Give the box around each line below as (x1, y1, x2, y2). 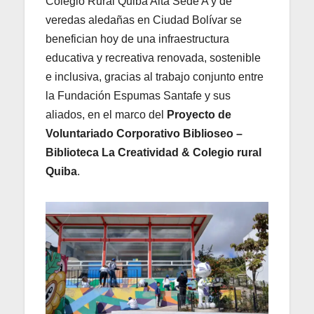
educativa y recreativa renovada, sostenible (46, 51, 261, 64)
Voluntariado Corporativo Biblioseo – (46, 127, 243, 139)
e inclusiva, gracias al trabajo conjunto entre (46, 70, 264, 83)
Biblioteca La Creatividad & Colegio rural (46, 146, 261, 158)
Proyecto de (167, 108, 231, 121)
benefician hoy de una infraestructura (46, 32, 229, 45)
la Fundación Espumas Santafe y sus (46, 89, 231, 102)
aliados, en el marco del (46, 108, 167, 121)
